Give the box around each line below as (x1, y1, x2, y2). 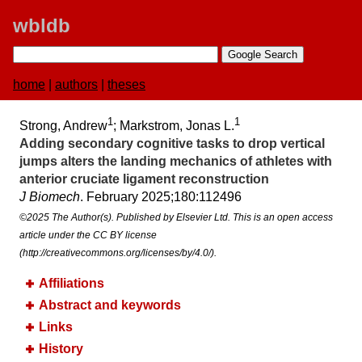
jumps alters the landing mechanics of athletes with (19, 154, 332, 169)
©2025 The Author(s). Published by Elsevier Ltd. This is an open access (19, 212, 333, 224)
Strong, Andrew (19, 119, 107, 133)
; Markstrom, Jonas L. (113, 119, 234, 133)
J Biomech (19, 190, 80, 204)
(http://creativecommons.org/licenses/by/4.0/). (19, 247, 217, 259)
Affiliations (39, 276, 104, 291)
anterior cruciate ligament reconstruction (19, 172, 269, 187)
